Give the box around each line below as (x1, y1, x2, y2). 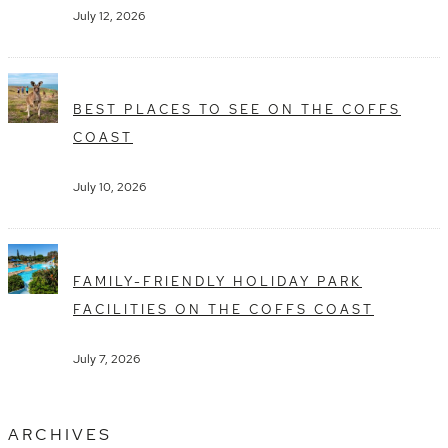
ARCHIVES (8, 423, 112, 445)
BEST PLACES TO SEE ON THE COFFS (73, 100, 401, 119)
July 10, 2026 (73, 179, 146, 196)
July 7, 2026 (73, 350, 140, 367)
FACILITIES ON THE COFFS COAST (73, 299, 374, 318)
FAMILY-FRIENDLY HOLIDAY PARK (73, 271, 362, 290)
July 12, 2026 (73, 8, 145, 24)
